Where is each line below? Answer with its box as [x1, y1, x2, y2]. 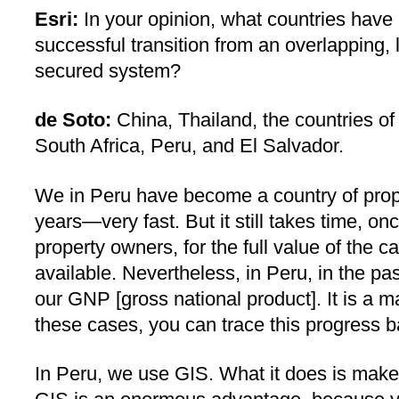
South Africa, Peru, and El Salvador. [35, 134, 344, 158]
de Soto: [35, 109, 111, 132]
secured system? [35, 59, 181, 82]
